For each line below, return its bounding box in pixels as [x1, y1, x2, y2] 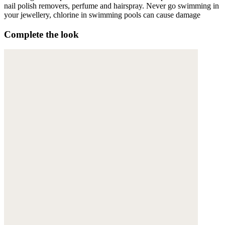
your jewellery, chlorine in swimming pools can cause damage [4, 10, 200, 19]
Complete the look [4, 29, 79, 40]
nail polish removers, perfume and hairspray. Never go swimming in [4, 1, 219, 10]
